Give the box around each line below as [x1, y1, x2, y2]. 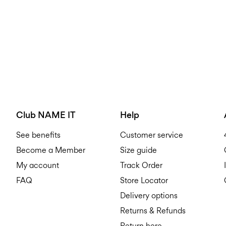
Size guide [120, 145, 157, 155]
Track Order [120, 160, 162, 170]
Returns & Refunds [120, 205, 186, 215]
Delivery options [120, 190, 178, 200]
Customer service [120, 130, 183, 140]
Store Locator [120, 175, 168, 185]
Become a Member [16, 145, 85, 155]
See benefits [16, 130, 61, 140]
